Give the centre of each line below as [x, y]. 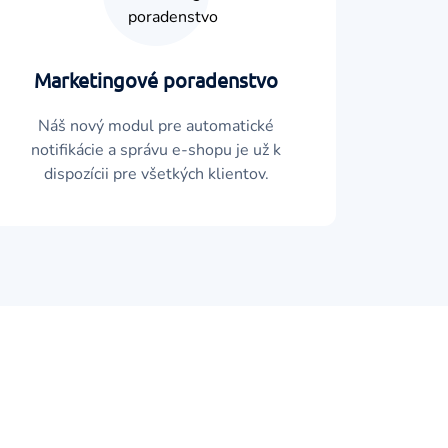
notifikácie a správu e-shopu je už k [156, 150]
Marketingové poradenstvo [156, 79]
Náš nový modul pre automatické [156, 126]
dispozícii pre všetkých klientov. [156, 174]
